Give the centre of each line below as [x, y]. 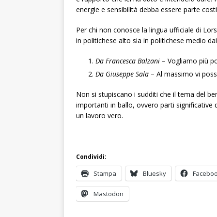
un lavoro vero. [100, 116]
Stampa [105, 173]
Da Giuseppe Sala [122, 74]
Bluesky [155, 173]
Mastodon [108, 194]
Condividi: [91, 157]
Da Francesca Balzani [129, 61]
